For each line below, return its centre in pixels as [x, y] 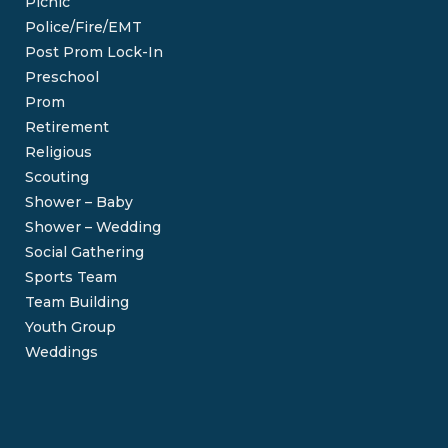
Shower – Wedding [93, 227]
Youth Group [71, 327]
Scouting [57, 177]
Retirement [67, 127]
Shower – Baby [79, 202]
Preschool [62, 77]
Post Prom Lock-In [94, 52]
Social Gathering [85, 252]
